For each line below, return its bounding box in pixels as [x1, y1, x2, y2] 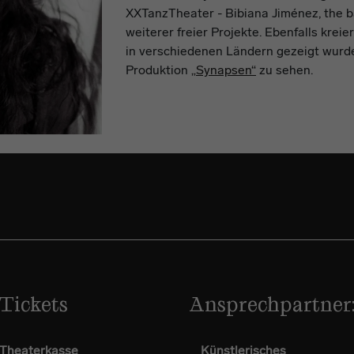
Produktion [126, 62, 191, 77]
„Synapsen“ [191, 62, 256, 77]
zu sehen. [256, 62, 313, 77]
